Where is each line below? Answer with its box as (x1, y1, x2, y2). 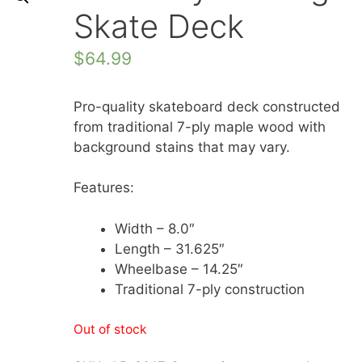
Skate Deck (74, 6, 244, 46)
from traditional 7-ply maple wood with (74, 118, 326, 135)
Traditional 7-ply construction (115, 280, 305, 297)
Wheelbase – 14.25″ (115, 260, 243, 277)
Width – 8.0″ (115, 220, 195, 237)
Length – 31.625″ (115, 240, 225, 257)
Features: (74, 179, 134, 196)
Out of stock (74, 322, 147, 337)
